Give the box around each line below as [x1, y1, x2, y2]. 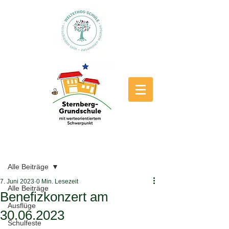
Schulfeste [8, 219, 41, 227]
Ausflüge [8, 201, 36, 210]
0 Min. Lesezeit [36, 178, 78, 185]
